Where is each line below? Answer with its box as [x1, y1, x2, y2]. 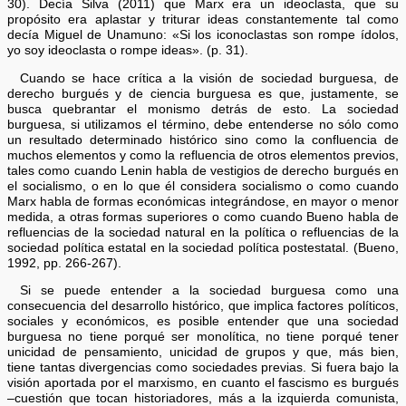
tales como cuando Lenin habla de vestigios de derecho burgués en [7, 163, 399, 178]
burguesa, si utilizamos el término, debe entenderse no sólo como [7, 117, 399, 131]
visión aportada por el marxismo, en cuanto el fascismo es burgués [7, 376, 399, 391]
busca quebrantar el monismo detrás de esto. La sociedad [7, 101, 399, 116]
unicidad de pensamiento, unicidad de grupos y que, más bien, [7, 345, 399, 360]
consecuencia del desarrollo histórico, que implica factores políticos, [7, 299, 399, 314]
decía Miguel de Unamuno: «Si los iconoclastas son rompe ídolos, [7, 28, 399, 43]
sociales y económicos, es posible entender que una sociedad [7, 314, 399, 329]
